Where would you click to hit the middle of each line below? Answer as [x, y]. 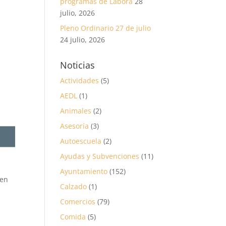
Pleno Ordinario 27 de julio [106, 28]
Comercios [78, 202]
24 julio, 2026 [83, 40]
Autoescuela [81, 141]
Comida [73, 217]
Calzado [74, 186]
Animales [76, 111]
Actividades [80, 80]
